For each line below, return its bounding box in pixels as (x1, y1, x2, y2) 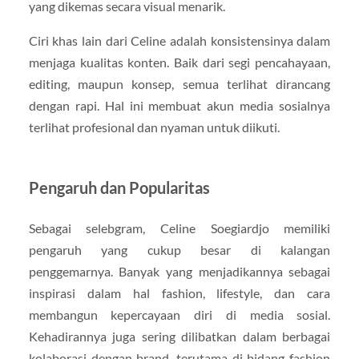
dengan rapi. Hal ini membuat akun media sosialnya (28, 98, 331, 114)
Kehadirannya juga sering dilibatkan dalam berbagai (28, 329, 331, 345)
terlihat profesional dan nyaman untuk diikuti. (28, 119, 280, 135)
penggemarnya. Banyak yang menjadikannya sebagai (28, 264, 331, 280)
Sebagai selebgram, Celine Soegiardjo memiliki (28, 220, 331, 236)
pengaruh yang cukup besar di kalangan (28, 242, 331, 258)
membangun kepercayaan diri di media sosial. (28, 307, 331, 323)
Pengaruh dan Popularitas (28, 178, 210, 198)
